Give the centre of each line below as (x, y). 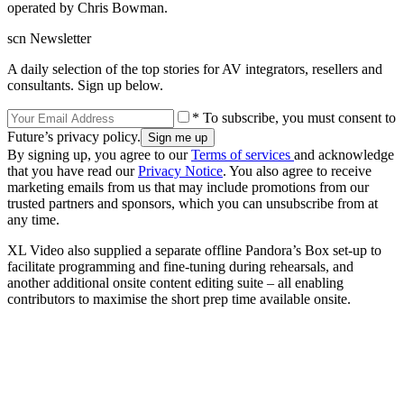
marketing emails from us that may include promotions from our (188, 187)
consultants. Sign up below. (85, 85)
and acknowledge (344, 154)
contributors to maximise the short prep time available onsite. (179, 298)
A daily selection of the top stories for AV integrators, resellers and (195, 69)
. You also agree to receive (297, 170)
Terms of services (243, 154)
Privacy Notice (180, 170)
